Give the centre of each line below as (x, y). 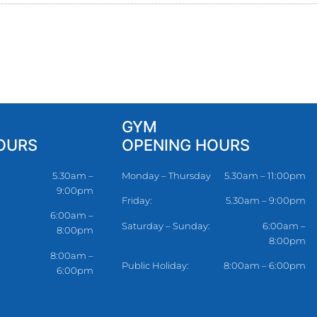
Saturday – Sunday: (166, 225)
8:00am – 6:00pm (264, 265)
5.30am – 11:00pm (265, 175)
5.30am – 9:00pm (265, 201)
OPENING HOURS (186, 145)
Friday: (137, 201)
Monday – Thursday (166, 175)
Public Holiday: (155, 265)
